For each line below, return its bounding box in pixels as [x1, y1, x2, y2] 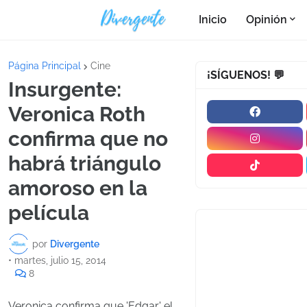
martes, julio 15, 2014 [14, 255, 106, 266]
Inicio [199, 13, 228, 26]
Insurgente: [8, 77, 121, 101]
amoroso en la [8, 176, 147, 200]
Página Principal [8, 60, 81, 71]
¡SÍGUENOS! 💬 [206, 69, 284, 82]
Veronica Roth [8, 102, 145, 126]
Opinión [246, 13, 288, 26]
